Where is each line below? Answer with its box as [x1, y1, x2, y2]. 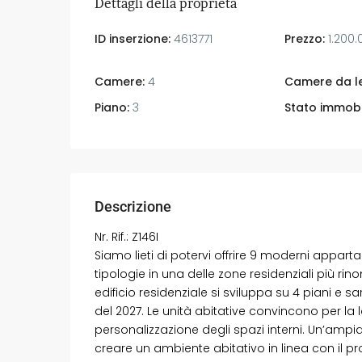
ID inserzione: [95, 30, 170, 47]
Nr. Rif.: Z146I [95, 228, 158, 245]
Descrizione [95, 197, 171, 215]
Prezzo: [284, 30, 325, 47]
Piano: [95, 99, 129, 116]
